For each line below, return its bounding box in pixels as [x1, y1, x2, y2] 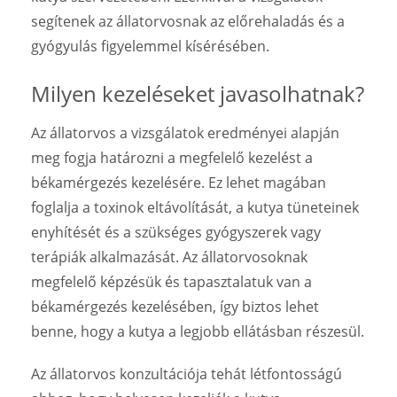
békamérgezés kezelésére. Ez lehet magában [31, 172, 326, 192]
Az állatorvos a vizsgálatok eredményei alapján [31, 122, 339, 143]
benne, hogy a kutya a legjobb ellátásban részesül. [31, 321, 364, 341]
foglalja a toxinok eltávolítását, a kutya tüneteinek [31, 197, 359, 217]
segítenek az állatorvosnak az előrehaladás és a [31, 11, 345, 31]
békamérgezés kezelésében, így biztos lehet [31, 296, 319, 316]
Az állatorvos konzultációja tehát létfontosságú [31, 363, 342, 384]
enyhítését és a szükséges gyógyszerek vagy [31, 222, 321, 242]
